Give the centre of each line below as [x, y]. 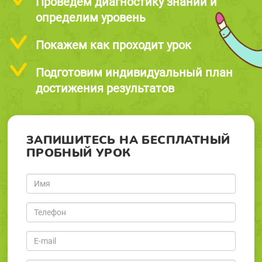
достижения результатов [105, 88]
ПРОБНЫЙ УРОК [78, 153]
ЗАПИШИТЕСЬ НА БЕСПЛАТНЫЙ [128, 140]
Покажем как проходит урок [113, 45]
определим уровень [90, 18]
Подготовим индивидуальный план [134, 73]
